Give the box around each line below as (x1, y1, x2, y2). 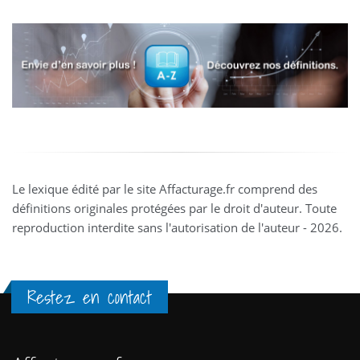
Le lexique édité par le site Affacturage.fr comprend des (12, 180, 317, 197)
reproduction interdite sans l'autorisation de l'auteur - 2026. (12, 219, 342, 235)
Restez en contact (27, 283, 152, 311)
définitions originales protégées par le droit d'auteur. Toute (12, 199, 337, 216)
